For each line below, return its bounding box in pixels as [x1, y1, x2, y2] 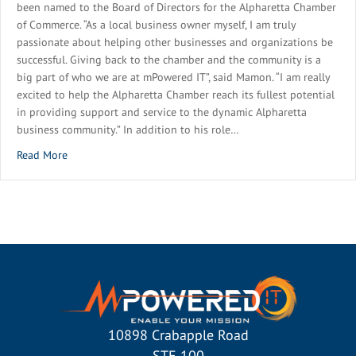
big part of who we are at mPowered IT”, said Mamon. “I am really [17, 70, 330, 84]
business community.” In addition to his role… [17, 122, 239, 137]
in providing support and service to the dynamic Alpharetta [17, 105, 307, 119]
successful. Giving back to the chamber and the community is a [17, 52, 321, 67]
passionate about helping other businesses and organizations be [17, 35, 333, 49]
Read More [17, 148, 68, 162]
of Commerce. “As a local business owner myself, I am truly [17, 17, 296, 32]
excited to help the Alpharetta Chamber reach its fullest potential [17, 87, 335, 102]
